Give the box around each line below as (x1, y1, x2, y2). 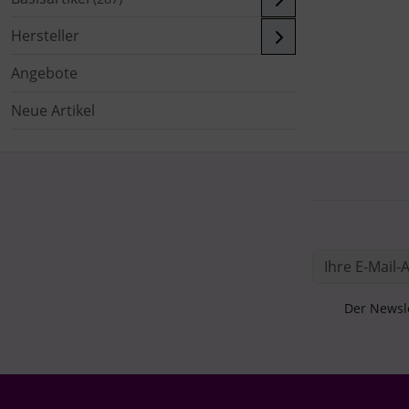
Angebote (11, 62, 78, 83)
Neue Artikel (11, 100, 95, 121)
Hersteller (11, 25, 79, 46)
